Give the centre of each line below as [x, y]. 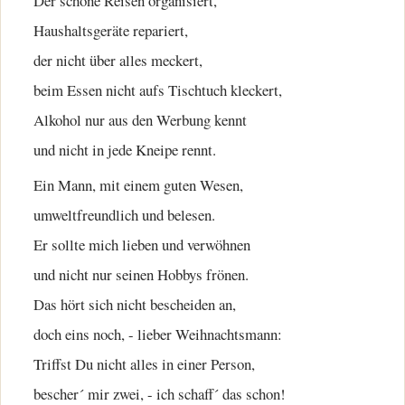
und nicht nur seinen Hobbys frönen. [141, 275]
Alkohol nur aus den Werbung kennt [140, 120]
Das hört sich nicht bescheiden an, [135, 305]
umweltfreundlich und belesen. [124, 215]
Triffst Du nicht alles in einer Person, [144, 364]
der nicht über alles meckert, [118, 60]
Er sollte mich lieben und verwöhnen [142, 245]
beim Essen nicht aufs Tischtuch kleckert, [158, 90]
